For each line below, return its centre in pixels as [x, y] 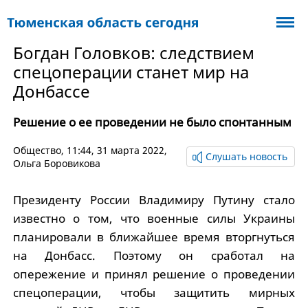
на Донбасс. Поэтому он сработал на [154, 255]
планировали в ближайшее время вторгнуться [154, 237]
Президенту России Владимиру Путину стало [154, 200]
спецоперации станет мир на [131, 72]
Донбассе [51, 91]
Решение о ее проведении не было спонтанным [152, 122]
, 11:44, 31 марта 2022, [114, 150]
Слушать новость [247, 156]
